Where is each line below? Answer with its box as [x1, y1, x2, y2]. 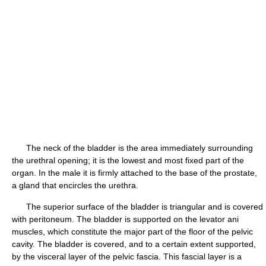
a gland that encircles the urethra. [12, 180, 138, 190]
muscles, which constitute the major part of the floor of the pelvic [12, 227, 253, 236]
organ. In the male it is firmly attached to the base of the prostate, [12, 168, 257, 178]
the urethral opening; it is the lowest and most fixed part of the [12, 156, 244, 165]
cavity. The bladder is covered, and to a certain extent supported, [12, 239, 256, 249]
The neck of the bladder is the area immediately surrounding [12, 143, 253, 153]
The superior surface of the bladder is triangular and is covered [12, 202, 263, 211]
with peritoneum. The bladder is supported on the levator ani [12, 214, 239, 224]
